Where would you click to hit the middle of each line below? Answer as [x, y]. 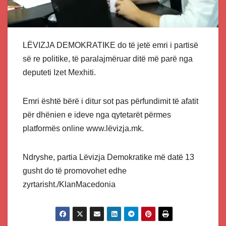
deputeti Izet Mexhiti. [59, 72]
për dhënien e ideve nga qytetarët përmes [97, 115]
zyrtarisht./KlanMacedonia [69, 184]
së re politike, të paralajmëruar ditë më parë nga [108, 59]
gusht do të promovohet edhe [75, 171]
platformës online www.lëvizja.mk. [83, 128]
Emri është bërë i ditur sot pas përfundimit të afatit [110, 101]
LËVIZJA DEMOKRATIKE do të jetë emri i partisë [110, 45]
